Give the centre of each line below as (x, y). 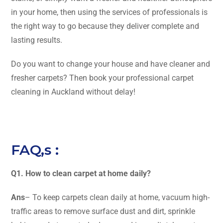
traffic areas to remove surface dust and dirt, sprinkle (103, 211)
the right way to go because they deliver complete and (105, 26)
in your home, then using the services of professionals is (109, 12)
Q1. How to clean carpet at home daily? (81, 173)
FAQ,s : (35, 150)
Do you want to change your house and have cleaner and (111, 64)
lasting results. (37, 40)
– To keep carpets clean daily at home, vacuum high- (117, 197)
